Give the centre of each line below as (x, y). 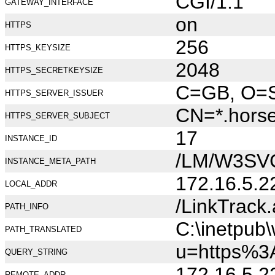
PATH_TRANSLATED (43, 229)
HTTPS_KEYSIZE (38, 48)
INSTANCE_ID (31, 138)
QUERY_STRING (36, 252)
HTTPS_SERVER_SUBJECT (57, 116)
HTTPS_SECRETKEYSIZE (54, 70)
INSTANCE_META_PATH (50, 161)
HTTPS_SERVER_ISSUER (54, 93)
